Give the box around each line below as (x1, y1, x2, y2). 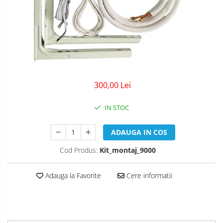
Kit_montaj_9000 (100, 145, 156, 155)
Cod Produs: (60, 145, 98, 155)
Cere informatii (124, 171, 172, 181)
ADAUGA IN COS (111, 127, 168, 137)
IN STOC (103, 103, 129, 112)
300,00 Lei (94, 80, 131, 91)
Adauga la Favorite (43, 171, 101, 181)
